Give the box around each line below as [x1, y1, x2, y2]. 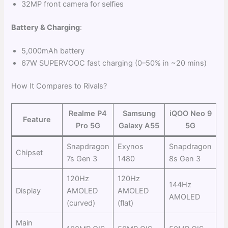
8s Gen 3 [168, 154, 201, 164]
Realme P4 [69, 109, 107, 119]
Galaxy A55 [119, 121, 160, 131]
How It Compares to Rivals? [11, 81, 107, 91]
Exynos [117, 142, 144, 152]
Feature [23, 115, 51, 125]
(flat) [117, 198, 133, 208]
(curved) [66, 198, 95, 208]
